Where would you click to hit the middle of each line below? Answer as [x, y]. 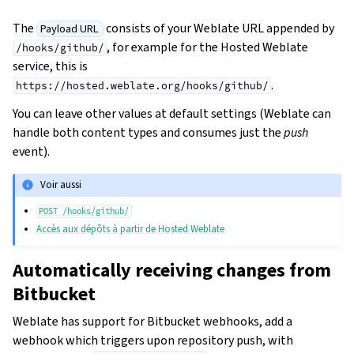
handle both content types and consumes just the [148, 132]
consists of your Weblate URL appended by [218, 28]
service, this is [50, 66]
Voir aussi [61, 185]
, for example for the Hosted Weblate [208, 47]
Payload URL [70, 28]
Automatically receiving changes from [172, 270]
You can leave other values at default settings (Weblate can [172, 113]
